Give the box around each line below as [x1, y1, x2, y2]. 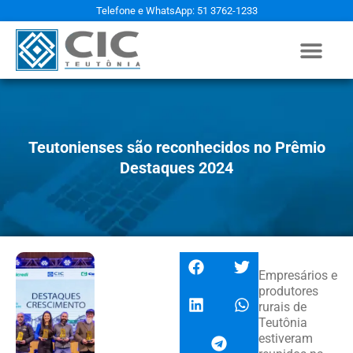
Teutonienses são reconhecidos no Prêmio [28, 138, 325, 158]
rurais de [258, 299, 307, 315]
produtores [258, 284, 318, 299]
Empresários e [258, 268, 337, 284]
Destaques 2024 [120, 158, 233, 178]
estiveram [258, 331, 313, 347]
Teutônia [258, 315, 307, 331]
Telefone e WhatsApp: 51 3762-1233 [95, 5, 258, 17]
